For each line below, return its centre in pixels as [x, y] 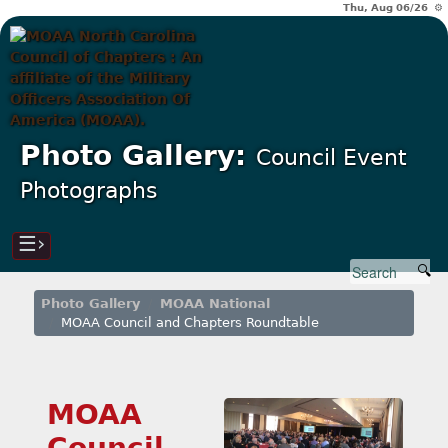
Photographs [88, 190]
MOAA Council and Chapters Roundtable [190, 322]
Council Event [331, 157]
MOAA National [215, 303]
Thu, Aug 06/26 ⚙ [393, 7]
